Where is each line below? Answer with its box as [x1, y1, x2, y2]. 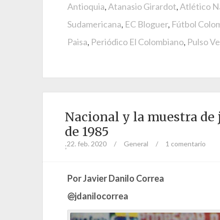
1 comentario [165, 139, 206, 148]
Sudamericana [67, 18, 121, 29]
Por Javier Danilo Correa [67, 172, 164, 184]
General [124, 139, 148, 148]
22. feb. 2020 [67, 139, 107, 148]
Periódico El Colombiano [91, 36, 184, 47]
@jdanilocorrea [67, 190, 128, 201]
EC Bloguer [125, 18, 168, 29]
